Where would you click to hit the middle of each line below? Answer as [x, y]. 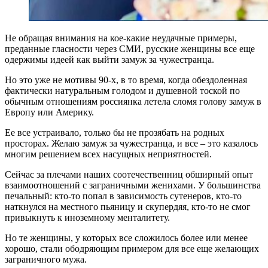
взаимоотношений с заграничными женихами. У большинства [133, 185]
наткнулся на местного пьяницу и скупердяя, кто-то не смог [128, 206]
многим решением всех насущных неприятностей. [108, 154]
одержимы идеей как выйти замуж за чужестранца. [109, 59]
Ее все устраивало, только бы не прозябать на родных [115, 132]
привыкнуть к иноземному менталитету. [87, 217]
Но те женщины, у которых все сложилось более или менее [126, 237]
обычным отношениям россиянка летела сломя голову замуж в [133, 101]
